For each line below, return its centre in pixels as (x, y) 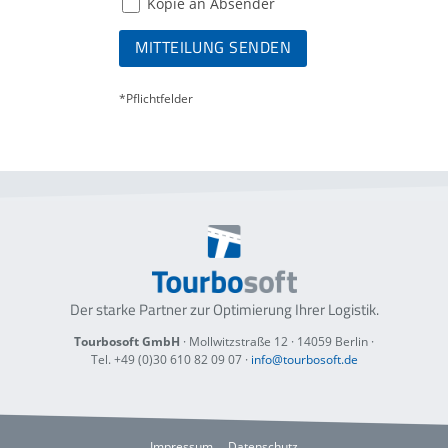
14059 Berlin (332, 341)
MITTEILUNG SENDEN (213, 47)
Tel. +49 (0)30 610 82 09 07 (166, 359)
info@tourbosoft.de (304, 359)
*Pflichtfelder (156, 99)
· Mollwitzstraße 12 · (238, 341)
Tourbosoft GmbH (127, 341)
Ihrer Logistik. (336, 309)
